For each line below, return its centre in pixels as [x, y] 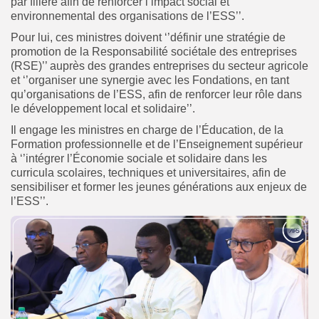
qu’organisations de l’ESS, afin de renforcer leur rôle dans [156, 94]
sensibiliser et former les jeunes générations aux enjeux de [159, 187]
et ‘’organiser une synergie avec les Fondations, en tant [150, 80]
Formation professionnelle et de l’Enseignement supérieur [157, 144]
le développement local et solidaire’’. [103, 108]
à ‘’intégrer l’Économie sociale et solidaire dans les [139, 158]
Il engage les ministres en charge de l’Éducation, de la [147, 130]
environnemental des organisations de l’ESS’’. [127, 16]
